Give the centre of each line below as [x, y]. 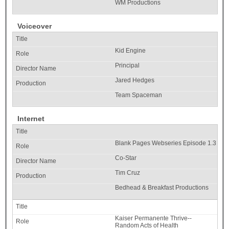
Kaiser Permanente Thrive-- [153, 219]
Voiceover [35, 26]
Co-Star [126, 158]
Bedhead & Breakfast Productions [162, 188]
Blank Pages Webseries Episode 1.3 [166, 143]
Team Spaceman [139, 95]
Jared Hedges [135, 81]
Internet [31, 119]
